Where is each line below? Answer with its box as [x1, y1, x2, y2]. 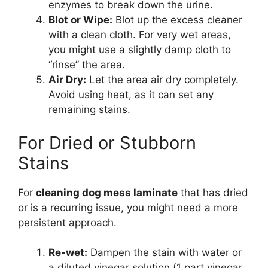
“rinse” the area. [48, 59, 125, 71]
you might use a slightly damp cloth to [48, 44, 231, 56]
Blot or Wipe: [48, 14, 112, 26]
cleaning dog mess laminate [36, 186, 178, 199]
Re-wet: [48, 246, 87, 259]
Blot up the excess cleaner [112, 14, 242, 26]
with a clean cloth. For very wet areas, [48, 29, 231, 41]
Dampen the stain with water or [87, 246, 242, 259]
